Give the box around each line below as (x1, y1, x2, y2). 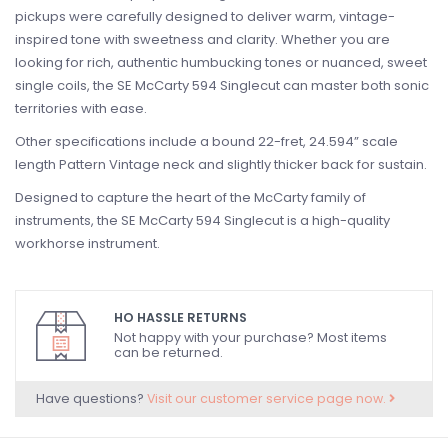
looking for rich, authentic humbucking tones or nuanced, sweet (15, 53, 427, 72)
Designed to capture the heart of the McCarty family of (15, 188, 366, 207)
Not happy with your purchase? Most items (114, 329, 387, 347)
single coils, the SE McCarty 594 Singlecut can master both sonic (15, 76, 429, 95)
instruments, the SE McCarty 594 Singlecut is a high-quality (15, 211, 390, 230)
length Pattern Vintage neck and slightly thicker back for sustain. (15, 155, 427, 174)
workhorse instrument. (15, 234, 160, 253)
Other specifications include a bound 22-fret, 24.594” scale (15, 132, 398, 151)
